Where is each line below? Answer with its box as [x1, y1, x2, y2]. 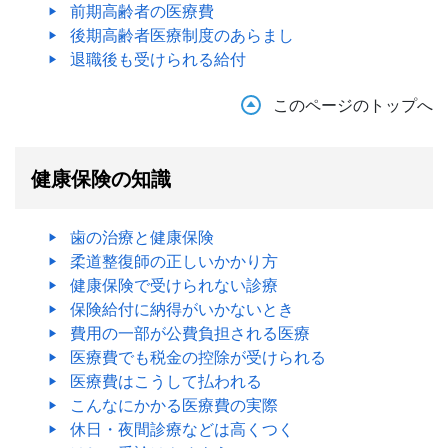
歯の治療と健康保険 [70, 225, 214, 248]
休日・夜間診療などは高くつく [70, 417, 294, 440]
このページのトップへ [273, 93, 433, 116]
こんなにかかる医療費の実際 [70, 393, 278, 416]
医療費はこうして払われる [70, 369, 262, 392]
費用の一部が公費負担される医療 [70, 321, 310, 344]
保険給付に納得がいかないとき [70, 297, 294, 320]
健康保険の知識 [31, 163, 171, 192]
